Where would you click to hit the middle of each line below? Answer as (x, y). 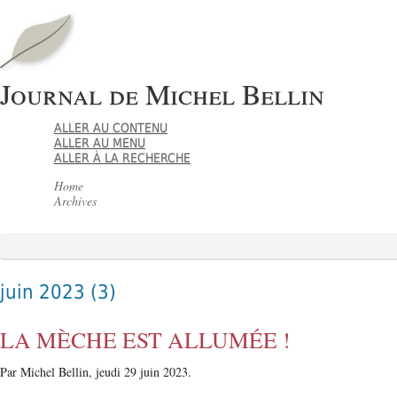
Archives (76, 201)
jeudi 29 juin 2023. (144, 371)
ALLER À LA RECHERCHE (123, 158)
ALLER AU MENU (100, 143)
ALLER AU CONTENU (111, 128)
